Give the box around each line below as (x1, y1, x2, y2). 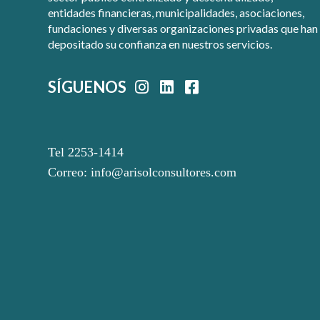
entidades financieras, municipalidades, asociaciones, (48, 6, 305, 20)
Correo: (48, 165, 91, 180)
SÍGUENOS (48, 77, 130, 97)
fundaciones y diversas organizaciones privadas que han (48, 21, 319, 36)
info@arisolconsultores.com (91, 165, 237, 180)
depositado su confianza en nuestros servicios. (48, 37, 273, 51)
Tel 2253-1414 (48, 145, 124, 160)
